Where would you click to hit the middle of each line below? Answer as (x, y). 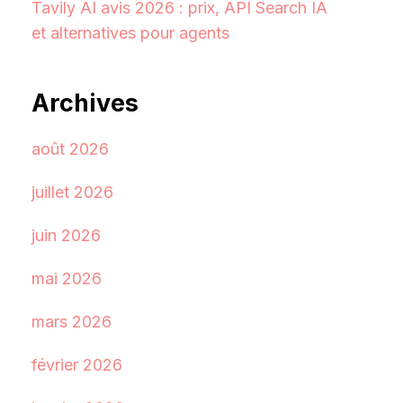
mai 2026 (66, 278)
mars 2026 (71, 321)
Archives (85, 103)
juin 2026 (66, 235)
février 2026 (76, 364)
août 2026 (70, 148)
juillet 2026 (72, 192)
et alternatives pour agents (130, 33)
